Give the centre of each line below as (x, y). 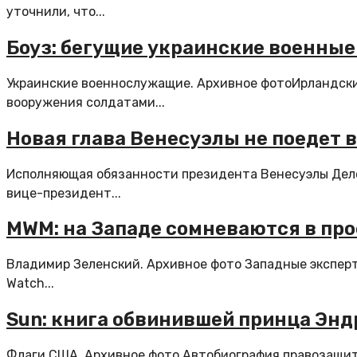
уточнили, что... (56, 11)
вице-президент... (64, 193)
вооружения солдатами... (86, 102)
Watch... (30, 284)
